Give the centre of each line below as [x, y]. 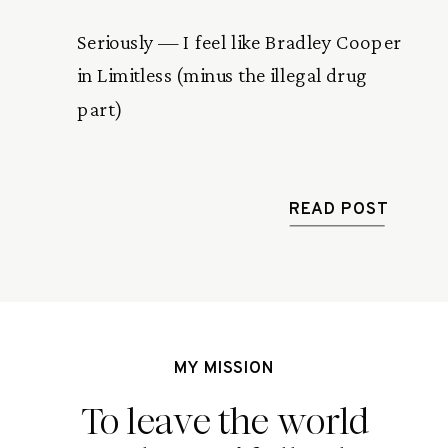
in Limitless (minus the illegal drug [222, 75]
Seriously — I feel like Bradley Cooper [239, 42]
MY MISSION [224, 369]
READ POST [338, 210]
